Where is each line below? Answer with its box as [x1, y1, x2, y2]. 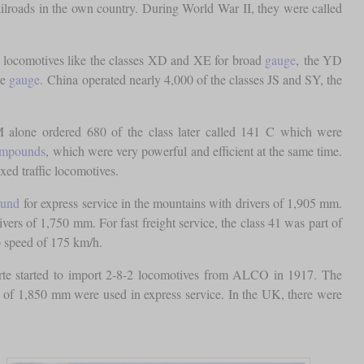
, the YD [296, 51, 343, 69]
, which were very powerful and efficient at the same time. [45, 142, 343, 160]
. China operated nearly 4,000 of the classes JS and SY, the [40, 71, 343, 89]
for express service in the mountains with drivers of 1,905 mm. [19, 194, 343, 212]
